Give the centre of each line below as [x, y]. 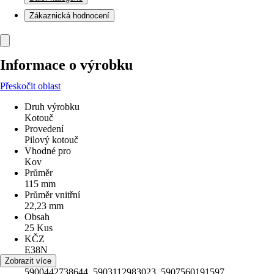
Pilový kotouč [51, 140]
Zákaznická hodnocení [69, 16]
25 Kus [39, 228]
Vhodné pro [48, 151]
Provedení [44, 129]
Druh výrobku [52, 107]
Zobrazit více [28, 261]
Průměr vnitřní [52, 195]
